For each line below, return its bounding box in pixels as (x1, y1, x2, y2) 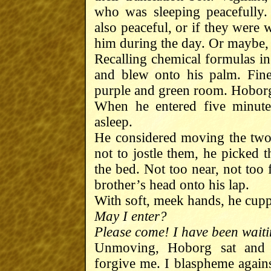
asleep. (94, 114, 132, 129)
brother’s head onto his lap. (94, 177, 249, 192)
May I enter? (94, 208, 167, 224)
